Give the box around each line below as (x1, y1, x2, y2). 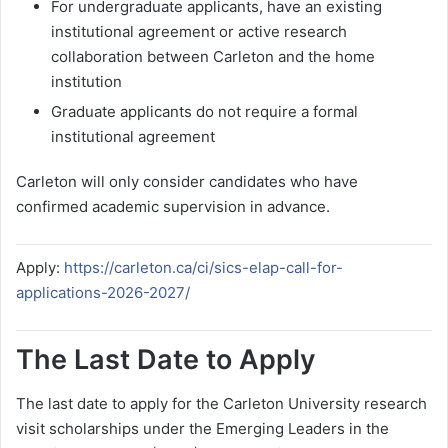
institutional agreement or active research (51, 21, 347, 41)
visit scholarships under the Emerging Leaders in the (16, 419, 389, 439)
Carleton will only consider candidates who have (16, 171, 358, 191)
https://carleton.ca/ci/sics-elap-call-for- (64, 257, 343, 277)
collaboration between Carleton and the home (51, 46, 375, 66)
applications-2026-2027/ (16, 282, 190, 302)
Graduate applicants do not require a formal (51, 101, 358, 121)
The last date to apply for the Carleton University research (16, 394, 427, 414)
